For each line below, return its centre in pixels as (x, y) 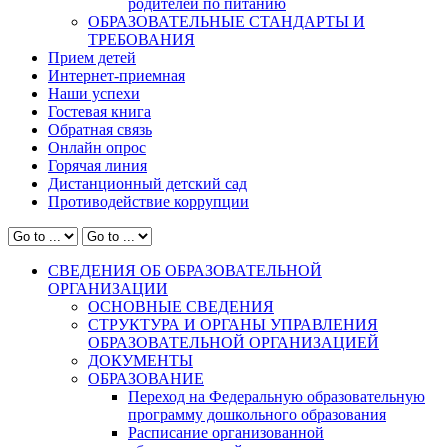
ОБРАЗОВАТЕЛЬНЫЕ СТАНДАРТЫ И (226, 21)
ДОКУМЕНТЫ (140, 360)
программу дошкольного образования (257, 414)
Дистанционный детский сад (147, 183)
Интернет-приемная (116, 75)
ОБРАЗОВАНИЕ (146, 378)
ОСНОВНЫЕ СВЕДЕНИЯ (181, 306)
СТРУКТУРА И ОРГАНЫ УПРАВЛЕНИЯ (233, 324)
